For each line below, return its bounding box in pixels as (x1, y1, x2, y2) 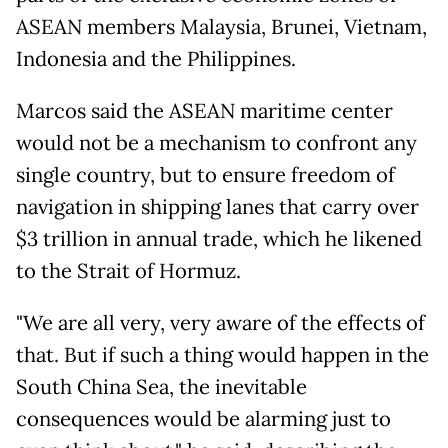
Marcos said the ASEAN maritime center (16, 98, 393, 125)
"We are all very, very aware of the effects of (16, 310, 425, 337)
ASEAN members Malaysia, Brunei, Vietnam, (16, 14, 427, 41)
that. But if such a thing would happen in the (16, 342, 429, 369)
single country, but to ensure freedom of (16, 162, 395, 189)
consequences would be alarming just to (16, 406, 391, 433)
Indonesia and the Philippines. (16, 46, 296, 73)
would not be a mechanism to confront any (16, 130, 417, 157)
